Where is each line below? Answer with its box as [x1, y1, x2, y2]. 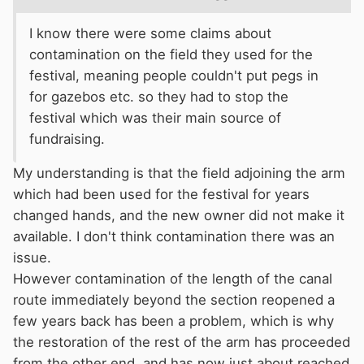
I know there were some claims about [29, 24, 271, 41]
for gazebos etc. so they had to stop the [29, 88, 288, 105]
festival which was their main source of [29, 109, 281, 126]
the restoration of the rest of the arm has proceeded [13, 333, 350, 350]
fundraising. [29, 130, 105, 147]
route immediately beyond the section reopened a [13, 291, 335, 308]
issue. [13, 249, 51, 266]
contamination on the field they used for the [29, 45, 313, 63]
